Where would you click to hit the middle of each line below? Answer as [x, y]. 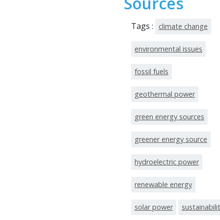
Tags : [143, 26]
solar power [154, 207]
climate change [183, 26]
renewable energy [163, 184]
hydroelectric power [167, 162]
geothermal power [165, 94]
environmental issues [168, 49]
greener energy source [171, 139]
